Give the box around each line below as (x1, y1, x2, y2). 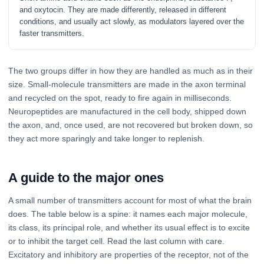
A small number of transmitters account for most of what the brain (8, 196, 252, 206)
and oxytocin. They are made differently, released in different (19, 5, 227, 15)
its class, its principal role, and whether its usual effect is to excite (8, 223, 250, 233)
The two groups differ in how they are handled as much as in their (8, 66, 253, 76)
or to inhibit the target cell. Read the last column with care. (8, 236, 225, 246)
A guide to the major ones (8, 170, 164, 186)
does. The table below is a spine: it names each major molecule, (8, 209, 247, 219)
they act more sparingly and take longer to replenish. (8, 134, 204, 144)
